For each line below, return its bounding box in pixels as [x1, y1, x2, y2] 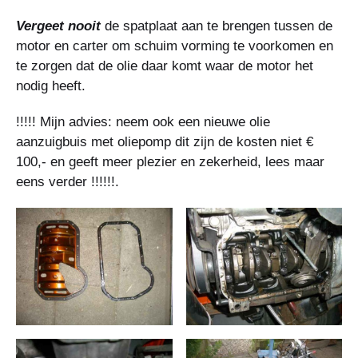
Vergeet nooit [16, 18, 101, 34]
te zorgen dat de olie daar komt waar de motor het [16, 58, 313, 74]
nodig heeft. [16, 78, 86, 94]
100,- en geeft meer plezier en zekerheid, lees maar [16, 154, 324, 170]
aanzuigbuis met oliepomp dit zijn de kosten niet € [16, 134, 313, 150]
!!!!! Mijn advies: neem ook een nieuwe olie [16, 114, 270, 130]
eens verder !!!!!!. [16, 174, 119, 190]
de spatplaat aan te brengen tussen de [101, 18, 332, 34]
